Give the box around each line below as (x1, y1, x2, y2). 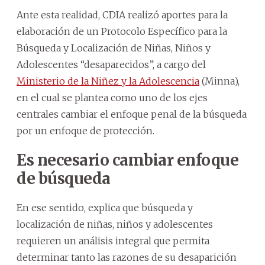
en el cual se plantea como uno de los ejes (17, 91, 208, 104)
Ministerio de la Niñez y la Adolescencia (17, 75, 199, 87)
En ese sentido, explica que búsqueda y (17, 201, 193, 214)
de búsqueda (17, 168, 111, 188)
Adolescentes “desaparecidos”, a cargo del (17, 58, 206, 70)
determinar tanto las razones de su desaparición (17, 251, 237, 263)
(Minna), (199, 75, 240, 87)
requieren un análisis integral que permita (17, 234, 209, 247)
